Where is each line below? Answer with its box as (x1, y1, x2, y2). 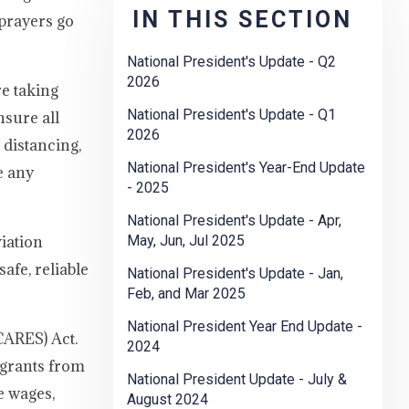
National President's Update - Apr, (127, 212, 341, 230)
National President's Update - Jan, (127, 265, 343, 283)
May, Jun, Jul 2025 (127, 232, 245, 250)
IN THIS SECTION (132, 6, 352, 34)
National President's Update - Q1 (127, 106, 336, 124)
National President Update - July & (127, 371, 347, 389)
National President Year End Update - (127, 318, 362, 336)
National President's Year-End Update (127, 159, 365, 177)
